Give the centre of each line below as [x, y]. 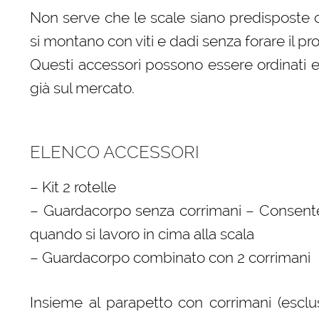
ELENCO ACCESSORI [114, 152]
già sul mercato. [82, 88]
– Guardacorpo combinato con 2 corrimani [170, 258]
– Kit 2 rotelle [73, 187]
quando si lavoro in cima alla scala [142, 234]
